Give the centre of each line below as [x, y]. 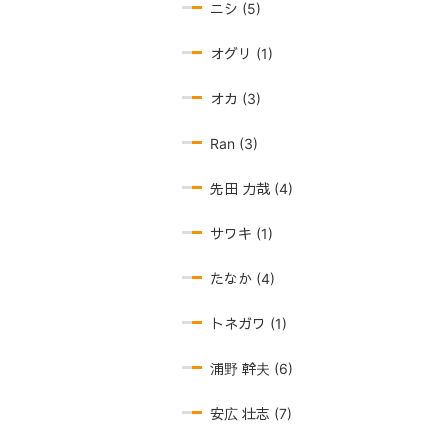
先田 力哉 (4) [251, 188]
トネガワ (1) [248, 323]
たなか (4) [242, 278]
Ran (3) [234, 143]
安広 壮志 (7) [251, 413]
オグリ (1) [241, 53]
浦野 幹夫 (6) [251, 368]
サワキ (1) [241, 233]
